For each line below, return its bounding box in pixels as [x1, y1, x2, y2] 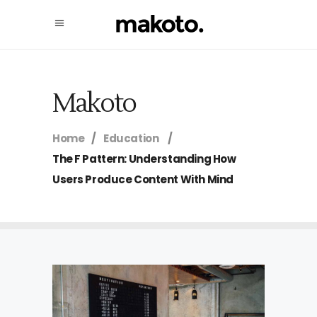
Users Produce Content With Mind [52, 172, 234, 188]
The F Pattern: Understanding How [52, 151, 236, 167]
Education [103, 131, 159, 146]
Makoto [52, 88, 136, 120]
